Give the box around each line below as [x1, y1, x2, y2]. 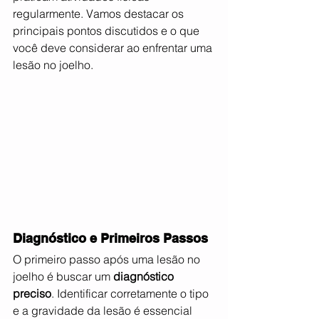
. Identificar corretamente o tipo [51, 286, 211, 301]
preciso [13, 286, 51, 301]
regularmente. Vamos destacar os [13, 6, 187, 21]
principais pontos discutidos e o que [13, 23, 202, 38]
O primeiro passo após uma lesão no [13, 252, 203, 267]
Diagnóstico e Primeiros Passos [13, 231, 208, 246]
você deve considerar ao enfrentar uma [13, 41, 215, 55]
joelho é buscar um [13, 269, 113, 284]
